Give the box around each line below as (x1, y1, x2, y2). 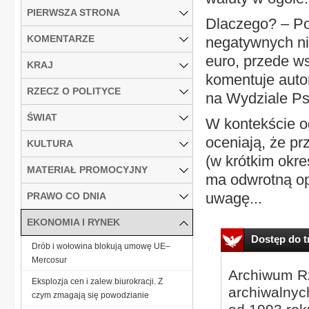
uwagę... (206, 190, 262, 207)
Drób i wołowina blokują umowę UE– (32, 241, 170, 251)
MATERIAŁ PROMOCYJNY (27, 163, 148, 175)
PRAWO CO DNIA (27, 190, 106, 201)
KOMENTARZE (27, 32, 94, 44)
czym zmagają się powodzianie (32, 290, 149, 300)
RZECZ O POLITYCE (27, 85, 121, 97)
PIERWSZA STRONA (27, 6, 120, 18)
